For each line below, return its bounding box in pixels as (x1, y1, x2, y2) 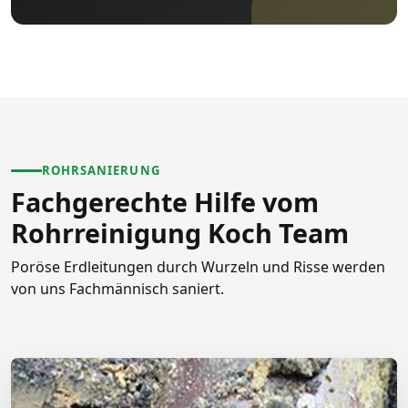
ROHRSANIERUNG (42, 161, 160, 178)
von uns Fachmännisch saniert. (11, 278, 224, 299)
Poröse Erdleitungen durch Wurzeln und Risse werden (11, 256, 385, 277)
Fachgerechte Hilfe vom (11, 183, 319, 219)
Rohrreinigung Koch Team (11, 214, 349, 250)
